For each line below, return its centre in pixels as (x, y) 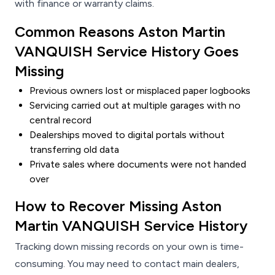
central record (60, 120)
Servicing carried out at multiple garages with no (135, 106)
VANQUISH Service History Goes (127, 52)
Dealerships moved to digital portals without (127, 135)
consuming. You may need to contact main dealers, (127, 264)
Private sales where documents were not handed (138, 165)
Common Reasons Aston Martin (120, 32)
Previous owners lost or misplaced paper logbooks (140, 91)
